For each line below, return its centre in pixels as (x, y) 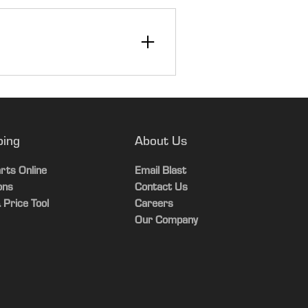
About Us (161, 142)
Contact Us (161, 188)
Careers (154, 205)
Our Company (166, 221)
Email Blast (160, 172)
